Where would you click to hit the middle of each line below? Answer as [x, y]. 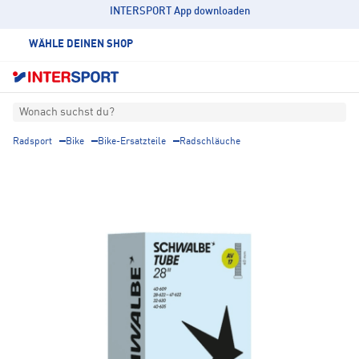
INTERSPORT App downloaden [179, 12]
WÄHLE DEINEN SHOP [81, 44]
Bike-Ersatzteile [132, 142]
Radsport [32, 142]
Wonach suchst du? [67, 113]
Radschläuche [210, 142]
